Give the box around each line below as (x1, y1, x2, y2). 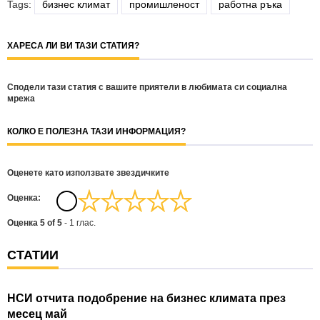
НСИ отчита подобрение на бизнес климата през (7, 292, 286, 304)
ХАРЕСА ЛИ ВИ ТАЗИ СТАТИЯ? (7, 41, 139, 51)
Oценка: (7, 193, 41, 203)
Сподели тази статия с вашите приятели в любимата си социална (7, 82, 287, 92)
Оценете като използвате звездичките (7, 168, 169, 178)
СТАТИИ (7, 248, 59, 262)
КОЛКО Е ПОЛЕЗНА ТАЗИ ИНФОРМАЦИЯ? (7, 126, 186, 136)
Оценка (7, 218, 40, 228)
